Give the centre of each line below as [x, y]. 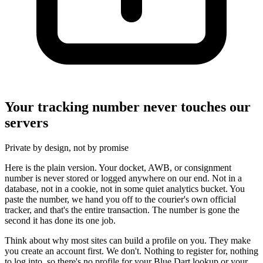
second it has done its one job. [60, 221]
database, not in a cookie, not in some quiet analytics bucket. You [125, 189]
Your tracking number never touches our [128, 107]
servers [26, 123]
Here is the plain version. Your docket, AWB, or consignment [118, 168]
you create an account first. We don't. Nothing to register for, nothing [131, 251]
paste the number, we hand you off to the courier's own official [120, 200]
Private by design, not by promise [67, 148]
